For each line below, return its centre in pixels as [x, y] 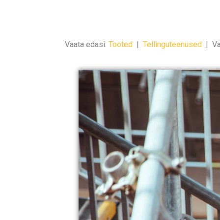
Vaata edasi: [87, 45]
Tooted [121, 45]
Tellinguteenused [172, 45]
